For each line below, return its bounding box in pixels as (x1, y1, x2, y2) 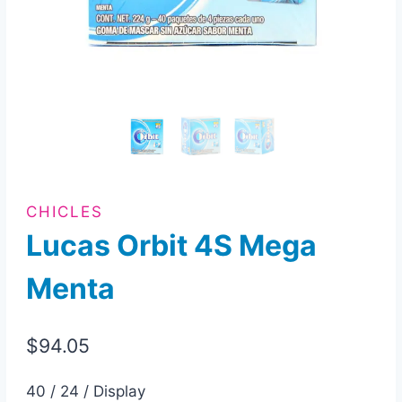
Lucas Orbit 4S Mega (26, 228, 318, 264)
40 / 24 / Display (26, 381, 146, 400)
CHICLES (26, 203, 104, 222)
